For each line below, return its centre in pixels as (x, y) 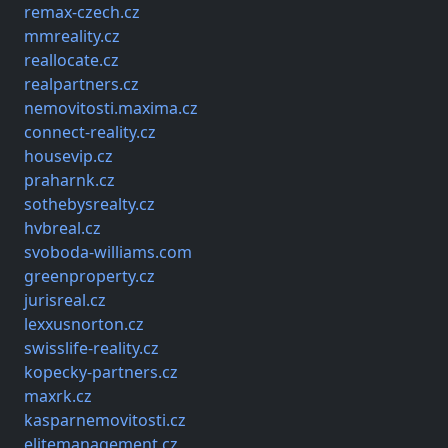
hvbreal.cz (62, 228)
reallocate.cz (71, 60)
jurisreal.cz (65, 300)
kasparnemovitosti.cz (105, 420)
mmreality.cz (72, 36)
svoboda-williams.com (108, 252)
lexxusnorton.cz (84, 324)
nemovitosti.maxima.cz (111, 108)
